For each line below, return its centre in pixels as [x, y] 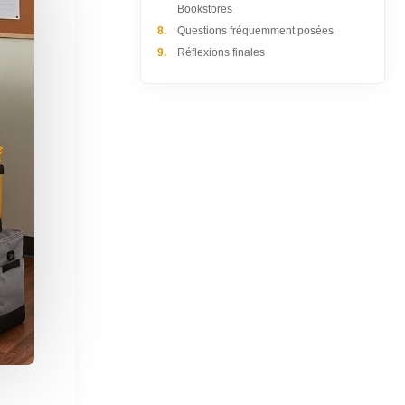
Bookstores [204, 9]
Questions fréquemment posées [255, 30]
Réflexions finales [221, 52]
